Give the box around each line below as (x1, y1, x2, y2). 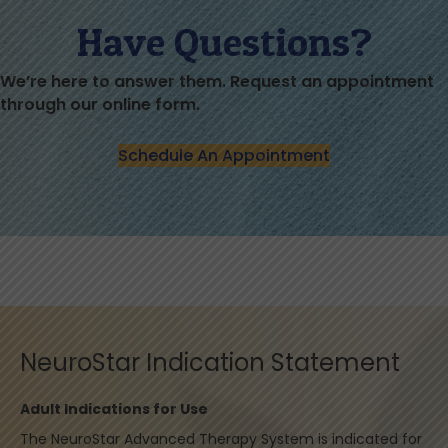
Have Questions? (76, 17, 372, 67)
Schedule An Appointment (118, 144, 330, 168)
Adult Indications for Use (20, 399, 208, 420)
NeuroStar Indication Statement (20, 346, 400, 380)
